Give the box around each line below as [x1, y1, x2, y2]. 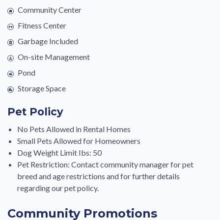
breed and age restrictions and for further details [17, 171, 180, 181]
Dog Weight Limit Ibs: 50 [17, 148, 102, 158]
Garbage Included [18, 36, 78, 46]
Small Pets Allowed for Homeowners [17, 136, 140, 146]
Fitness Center [18, 20, 66, 30]
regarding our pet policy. [17, 183, 99, 193]
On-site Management [18, 52, 90, 61]
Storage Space [18, 83, 66, 93]
